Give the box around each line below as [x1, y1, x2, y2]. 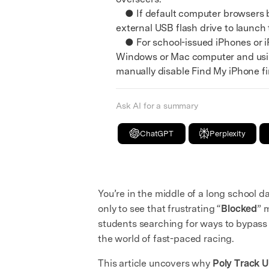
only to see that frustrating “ [98, 202, 222, 214]
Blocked [221, 202, 258, 214]
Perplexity [210, 128, 246, 138]
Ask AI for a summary [116, 100, 198, 110]
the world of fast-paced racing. [98, 232, 235, 244]
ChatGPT [140, 128, 174, 138]
